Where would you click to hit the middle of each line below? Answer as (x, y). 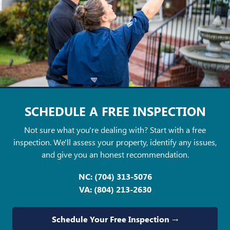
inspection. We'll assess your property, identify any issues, (115, 142)
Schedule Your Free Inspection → (115, 219)
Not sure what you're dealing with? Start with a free (115, 129)
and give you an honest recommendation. (115, 154)
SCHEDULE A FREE (79, 111)
